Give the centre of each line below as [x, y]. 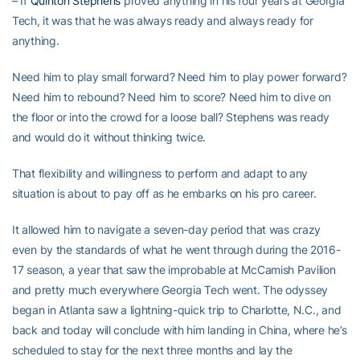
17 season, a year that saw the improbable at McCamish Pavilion [174, 270]
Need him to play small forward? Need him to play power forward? [180, 77]
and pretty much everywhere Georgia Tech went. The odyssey [170, 290]
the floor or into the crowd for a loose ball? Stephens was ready [171, 117]
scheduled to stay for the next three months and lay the [152, 350]
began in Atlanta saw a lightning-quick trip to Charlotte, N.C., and [177, 310]
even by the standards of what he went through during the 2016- [176, 250]
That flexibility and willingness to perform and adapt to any [160, 173]
